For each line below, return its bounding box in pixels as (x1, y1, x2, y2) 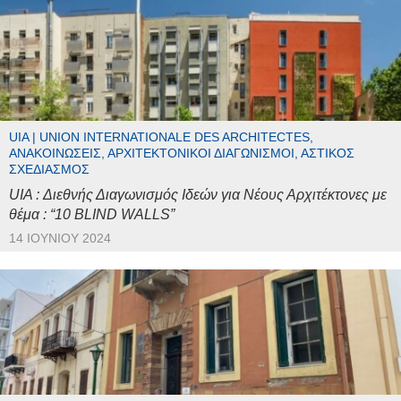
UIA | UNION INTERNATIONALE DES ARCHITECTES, (9, 131, 313, 145)
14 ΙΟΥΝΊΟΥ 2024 (9, 232, 111, 246)
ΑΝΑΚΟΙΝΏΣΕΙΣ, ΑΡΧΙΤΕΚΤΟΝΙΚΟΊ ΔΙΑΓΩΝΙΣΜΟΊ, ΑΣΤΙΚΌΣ (9, 147, 354, 161)
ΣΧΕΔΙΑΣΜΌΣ (9, 163, 90, 177)
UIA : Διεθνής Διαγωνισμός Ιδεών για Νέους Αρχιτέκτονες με (9, 187, 387, 203)
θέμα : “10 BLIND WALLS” (9, 207, 175, 223)
